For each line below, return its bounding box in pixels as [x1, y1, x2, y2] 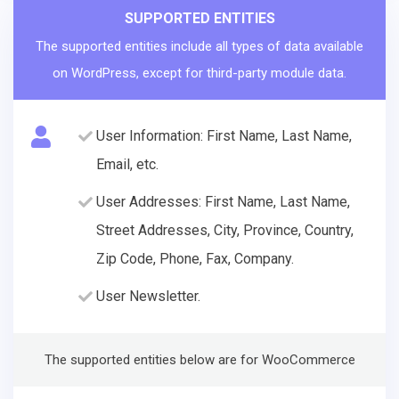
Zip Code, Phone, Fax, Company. [96, 249, 294, 267]
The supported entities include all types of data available [36, 37, 363, 54]
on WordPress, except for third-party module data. [53, 64, 346, 81]
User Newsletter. [96, 287, 200, 305]
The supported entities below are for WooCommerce [44, 351, 355, 368]
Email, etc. [96, 155, 159, 173]
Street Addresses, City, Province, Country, [96, 221, 354, 239]
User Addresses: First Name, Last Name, [96, 192, 350, 210]
